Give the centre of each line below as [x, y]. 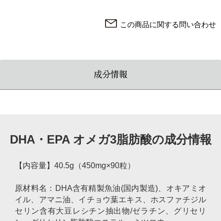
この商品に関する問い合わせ [168, 24]
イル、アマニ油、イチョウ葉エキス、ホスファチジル [110, 200]
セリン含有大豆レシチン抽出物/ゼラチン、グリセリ [110, 211]
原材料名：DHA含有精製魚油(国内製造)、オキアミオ [110, 188]
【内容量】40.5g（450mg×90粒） [75, 166]
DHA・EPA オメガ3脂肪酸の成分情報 [110, 139]
